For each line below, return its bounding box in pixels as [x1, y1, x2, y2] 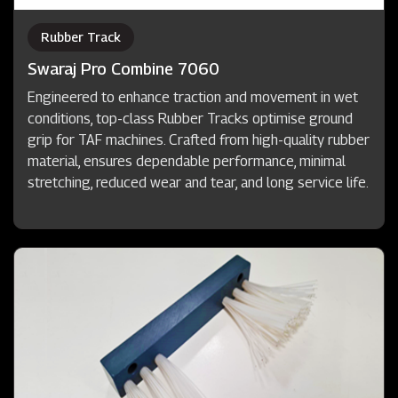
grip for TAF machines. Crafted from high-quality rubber [28, 131, 370, 148]
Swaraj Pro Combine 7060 [28, 59, 219, 78]
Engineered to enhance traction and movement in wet [28, 88, 358, 106]
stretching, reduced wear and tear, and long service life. [28, 173, 369, 191]
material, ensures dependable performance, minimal [28, 152, 346, 170]
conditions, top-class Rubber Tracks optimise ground [28, 109, 353, 127]
